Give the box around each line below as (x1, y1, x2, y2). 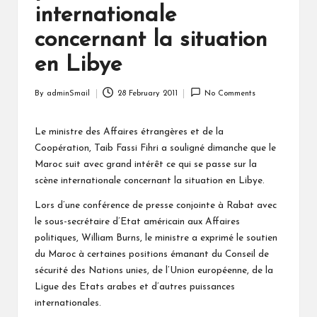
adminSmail (47, 89, 90, 98)
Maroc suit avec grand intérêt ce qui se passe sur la (35, 159, 257, 169)
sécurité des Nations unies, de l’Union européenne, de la (35, 265, 273, 275)
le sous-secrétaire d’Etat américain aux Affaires (35, 217, 240, 226)
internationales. (35, 298, 101, 308)
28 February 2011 (117, 89, 178, 98)
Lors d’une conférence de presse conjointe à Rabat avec (35, 200, 277, 210)
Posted (34, 96, 59, 104)
